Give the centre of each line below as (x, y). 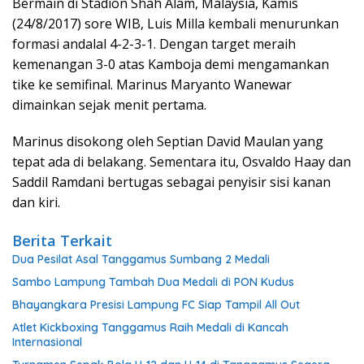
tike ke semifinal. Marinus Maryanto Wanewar (152, 84)
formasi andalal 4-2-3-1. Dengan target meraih (154, 44)
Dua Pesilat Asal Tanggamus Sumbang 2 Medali (143, 259)
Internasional (47, 342)
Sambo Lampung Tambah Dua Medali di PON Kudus (153, 282)
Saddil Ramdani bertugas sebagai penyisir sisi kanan (171, 182)
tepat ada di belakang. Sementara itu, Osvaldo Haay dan (182, 162)
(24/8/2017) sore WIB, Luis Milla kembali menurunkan (175, 24)
